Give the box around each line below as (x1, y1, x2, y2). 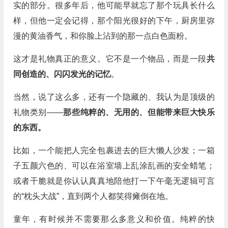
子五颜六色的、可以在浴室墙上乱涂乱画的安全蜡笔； (13, 161, 215, 170)
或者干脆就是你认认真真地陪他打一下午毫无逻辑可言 (13, 177, 215, 185)
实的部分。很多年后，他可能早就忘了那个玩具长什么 (13, 1, 215, 10)
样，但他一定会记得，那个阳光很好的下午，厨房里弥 (13, 16, 215, 25)
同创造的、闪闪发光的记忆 (13, 70, 111, 78)
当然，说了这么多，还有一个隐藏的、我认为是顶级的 (13, 93, 215, 101)
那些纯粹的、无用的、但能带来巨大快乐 (63, 108, 215, 117)
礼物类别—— (13, 108, 63, 117)
